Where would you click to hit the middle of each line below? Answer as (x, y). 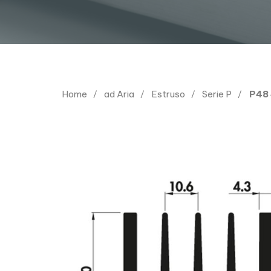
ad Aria (119, 94)
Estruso (168, 94)
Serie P (217, 94)
